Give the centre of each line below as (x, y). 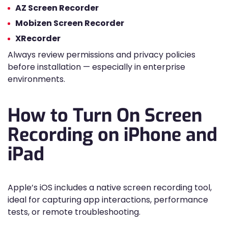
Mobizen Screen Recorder (70, 23)
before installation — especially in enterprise (96, 67)
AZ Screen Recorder (57, 8)
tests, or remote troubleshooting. (74, 212)
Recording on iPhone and (112, 135)
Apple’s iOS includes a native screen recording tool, (110, 188)
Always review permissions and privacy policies (102, 55)
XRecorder (38, 38)
